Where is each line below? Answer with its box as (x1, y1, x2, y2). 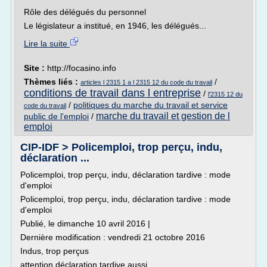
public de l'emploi (24, 111, 89, 121)
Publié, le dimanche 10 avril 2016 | (20, 219, 150, 228)
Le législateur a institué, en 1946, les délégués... (24, 21, 206, 30)
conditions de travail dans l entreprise (24, 87, 201, 99)
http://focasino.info (47, 63, 116, 73)
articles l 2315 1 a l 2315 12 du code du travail (80, 79, 212, 86)
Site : (24, 63, 47, 73)
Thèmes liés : (24, 77, 80, 86)
